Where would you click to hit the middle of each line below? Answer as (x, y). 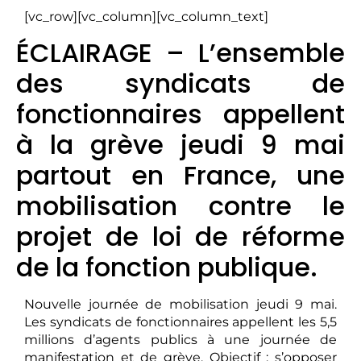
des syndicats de (180, 83)
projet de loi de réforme (180, 236)
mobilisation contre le (180, 205)
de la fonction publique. (167, 267)
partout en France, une (180, 175)
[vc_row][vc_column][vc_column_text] (146, 17)
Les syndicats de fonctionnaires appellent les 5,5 (180, 322)
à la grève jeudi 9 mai (180, 144)
